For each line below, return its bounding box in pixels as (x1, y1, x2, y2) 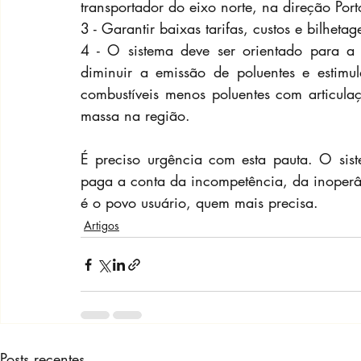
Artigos (84, 218, 119, 234)
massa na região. (81, 106, 190, 126)
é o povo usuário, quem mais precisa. (81, 193, 318, 213)
